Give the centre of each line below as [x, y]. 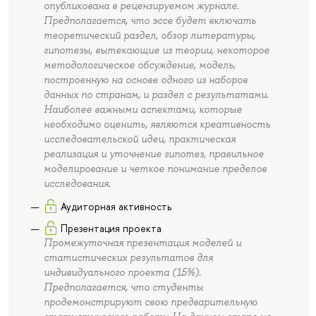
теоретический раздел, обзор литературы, [149, 36]
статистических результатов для [128, 258]
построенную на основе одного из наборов [145, 80]
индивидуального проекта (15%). [122, 273]
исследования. [77, 184]
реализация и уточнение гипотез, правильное [153, 154]
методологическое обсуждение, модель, [139, 65]
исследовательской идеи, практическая [139, 139]
